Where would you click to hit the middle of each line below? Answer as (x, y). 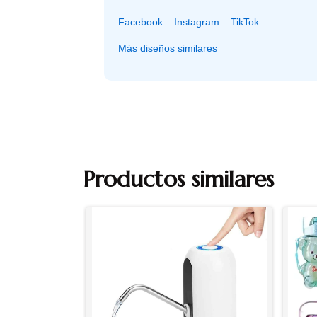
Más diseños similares (168, 48)
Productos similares (178, 179)
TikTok (245, 22)
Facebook (140, 22)
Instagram (197, 22)
